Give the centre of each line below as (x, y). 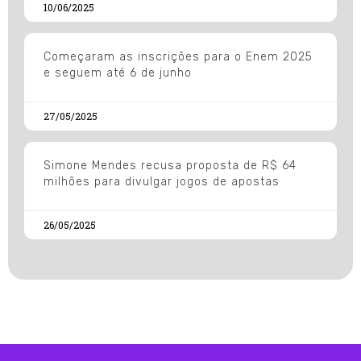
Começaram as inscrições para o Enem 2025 (178, 56)
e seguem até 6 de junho (118, 73)
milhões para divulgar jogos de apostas (162, 181)
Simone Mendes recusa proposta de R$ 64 (170, 165)
